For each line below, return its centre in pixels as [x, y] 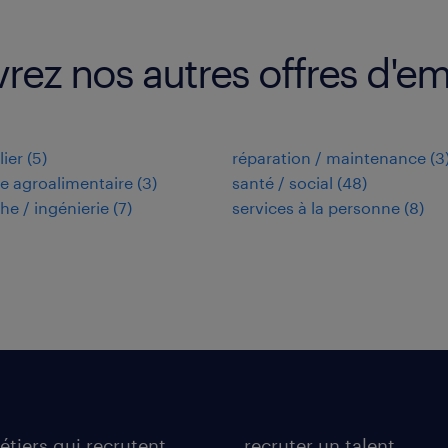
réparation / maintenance [329, 157]
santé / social [282, 182]
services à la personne [316, 207]
